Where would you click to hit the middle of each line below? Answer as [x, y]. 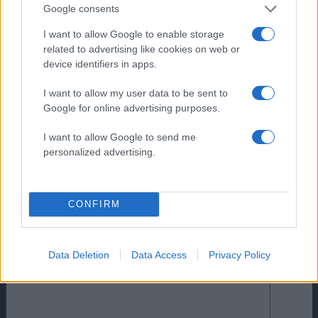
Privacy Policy [239, 254]
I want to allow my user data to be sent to [136, 93]
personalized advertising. [99, 152]
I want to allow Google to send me [120, 137]
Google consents [81, 9]
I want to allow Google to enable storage [134, 34]
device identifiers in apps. [100, 64]
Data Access [159, 254]
